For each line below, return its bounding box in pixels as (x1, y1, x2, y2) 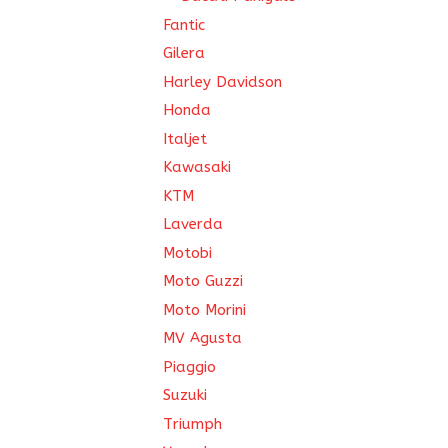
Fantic (163, 15, 205, 34)
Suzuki (163, 386, 207, 404)
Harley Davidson (163, 72, 282, 91)
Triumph (163, 414, 222, 433)
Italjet (163, 129, 207, 148)
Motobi (163, 243, 212, 262)
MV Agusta (163, 329, 242, 347)
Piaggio (163, 357, 216, 376)
